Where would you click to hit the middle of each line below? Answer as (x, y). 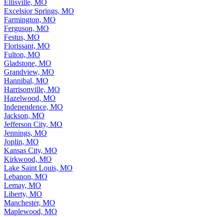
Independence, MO (33, 107)
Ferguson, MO (26, 28)
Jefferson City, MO (33, 124)
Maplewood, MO (31, 211)
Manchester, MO (30, 202)
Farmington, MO (30, 19)
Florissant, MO (27, 46)
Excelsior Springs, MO (39, 11)
